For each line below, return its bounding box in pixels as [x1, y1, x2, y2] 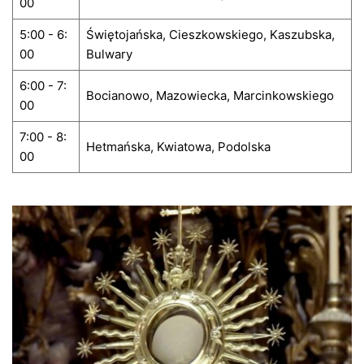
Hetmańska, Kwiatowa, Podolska [85, 139, 271, 155]
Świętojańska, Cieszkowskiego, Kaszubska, [85, 27, 335, 43]
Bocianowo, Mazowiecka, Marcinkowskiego [85, 88, 334, 104]
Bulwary [85, 46, 132, 63]
